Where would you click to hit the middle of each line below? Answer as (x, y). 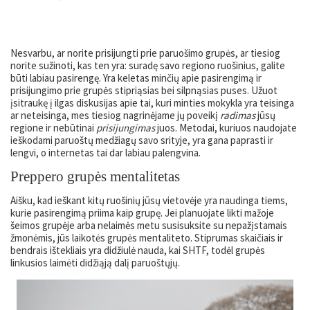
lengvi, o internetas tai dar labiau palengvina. (106, 153)
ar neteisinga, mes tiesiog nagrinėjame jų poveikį (115, 115)
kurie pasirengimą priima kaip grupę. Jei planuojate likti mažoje (142, 213)
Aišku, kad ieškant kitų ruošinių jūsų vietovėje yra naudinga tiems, (149, 200)
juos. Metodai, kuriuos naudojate (226, 128)
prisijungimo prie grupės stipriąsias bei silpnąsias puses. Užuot (144, 90)
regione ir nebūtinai (53, 128)
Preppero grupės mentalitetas (95, 176)
